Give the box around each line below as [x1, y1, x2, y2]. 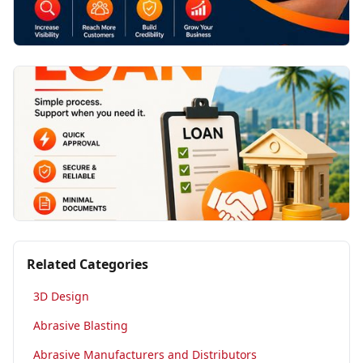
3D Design [33, 288, 89, 304]
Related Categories [27, 255, 148, 273]
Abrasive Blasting [33, 318, 128, 333]
